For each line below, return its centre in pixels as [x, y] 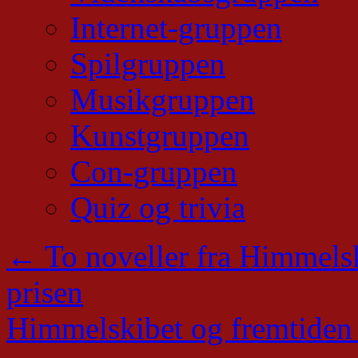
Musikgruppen [163, 99]
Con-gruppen [154, 171]
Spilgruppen [148, 64]
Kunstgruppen [160, 135]
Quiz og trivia [158, 207]
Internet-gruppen [176, 28]
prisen [45, 292]
